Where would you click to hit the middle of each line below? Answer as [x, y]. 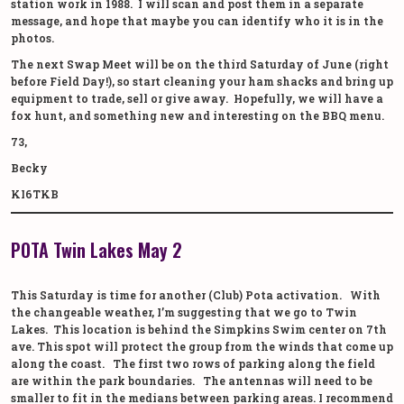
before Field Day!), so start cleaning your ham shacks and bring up [202, 81]
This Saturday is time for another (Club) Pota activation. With [196, 294]
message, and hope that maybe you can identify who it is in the [197, 20]
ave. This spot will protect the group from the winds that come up [202, 346]
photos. [34, 37]
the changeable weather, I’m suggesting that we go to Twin [184, 312]
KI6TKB [35, 193]
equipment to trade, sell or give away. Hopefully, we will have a [197, 98]
